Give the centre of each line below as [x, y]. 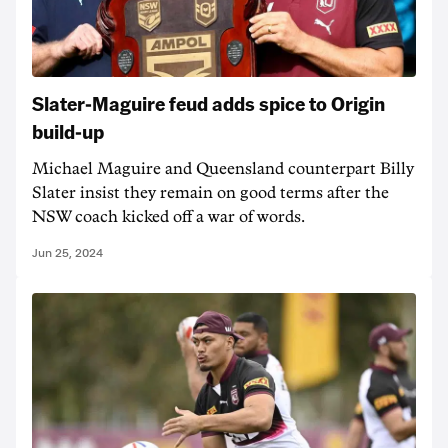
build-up [68, 131]
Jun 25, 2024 [67, 253]
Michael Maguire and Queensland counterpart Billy [223, 169]
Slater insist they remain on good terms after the [210, 193]
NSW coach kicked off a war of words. [168, 217]
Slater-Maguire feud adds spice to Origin [208, 103]
